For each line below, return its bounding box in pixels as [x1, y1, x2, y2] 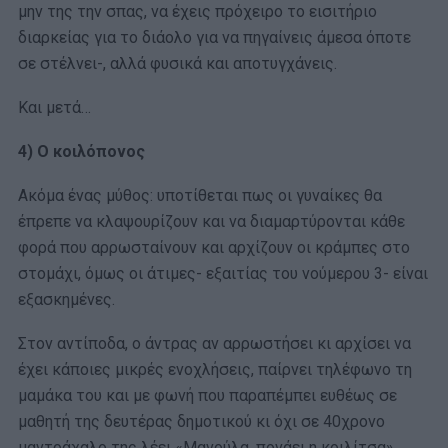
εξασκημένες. [18, 290, 115, 310]
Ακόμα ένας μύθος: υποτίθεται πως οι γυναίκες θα [18, 186, 382, 206]
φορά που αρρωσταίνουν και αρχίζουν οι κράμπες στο [18, 238, 410, 258]
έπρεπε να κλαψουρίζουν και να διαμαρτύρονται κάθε [18, 212, 405, 232]
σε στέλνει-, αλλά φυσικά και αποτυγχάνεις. [18, 54, 337, 74]
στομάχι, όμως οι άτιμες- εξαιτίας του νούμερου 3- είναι [18, 264, 428, 284]
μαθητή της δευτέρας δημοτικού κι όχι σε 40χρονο [18, 412, 385, 432]
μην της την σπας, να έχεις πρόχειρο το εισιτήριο [18, 2, 377, 22]
